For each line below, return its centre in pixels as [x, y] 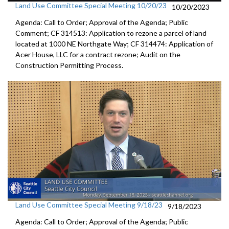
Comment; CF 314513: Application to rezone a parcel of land [111, 33]
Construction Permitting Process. [69, 65]
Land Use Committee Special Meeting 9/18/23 [89, 204]
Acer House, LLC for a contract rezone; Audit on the [98, 54]
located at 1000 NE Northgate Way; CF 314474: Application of [114, 43]
